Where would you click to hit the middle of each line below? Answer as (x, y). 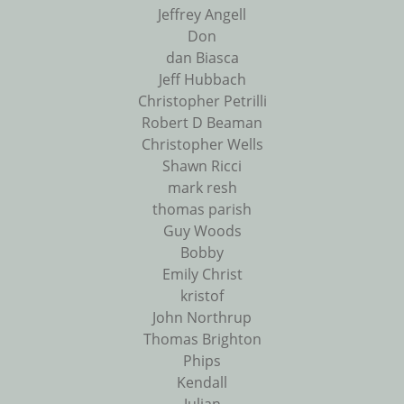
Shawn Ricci (202, 166)
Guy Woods (202, 231)
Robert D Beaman (202, 123)
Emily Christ (202, 275)
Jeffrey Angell (202, 15)
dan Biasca (202, 58)
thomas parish (202, 210)
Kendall (202, 383)
